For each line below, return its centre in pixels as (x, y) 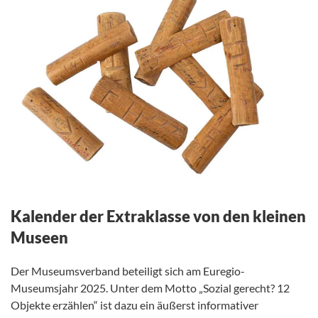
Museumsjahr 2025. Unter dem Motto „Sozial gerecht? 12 (150, 288)
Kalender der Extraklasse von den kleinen (158, 216)
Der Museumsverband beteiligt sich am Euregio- (128, 271)
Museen (39, 238)
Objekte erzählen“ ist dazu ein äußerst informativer (135, 305)
